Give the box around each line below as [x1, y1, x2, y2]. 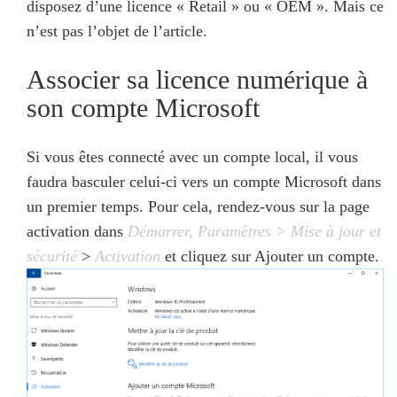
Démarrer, [128, 222, 198, 240]
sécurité [27, 246, 77, 265]
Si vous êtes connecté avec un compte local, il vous [27, 147, 358, 166]
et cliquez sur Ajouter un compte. [160, 246, 379, 265]
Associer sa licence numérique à [27, 64, 368, 94]
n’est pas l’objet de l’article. [27, 21, 207, 40]
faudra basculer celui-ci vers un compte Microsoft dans [27, 172, 381, 191]
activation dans [27, 222, 128, 240]
